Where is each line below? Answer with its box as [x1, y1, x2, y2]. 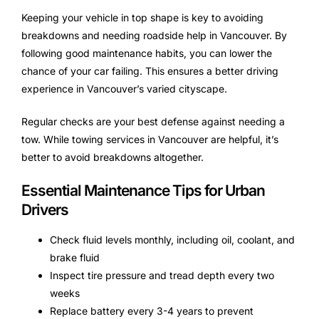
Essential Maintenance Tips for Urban [21, 182, 265, 200]
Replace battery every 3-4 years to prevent [50, 305, 253, 318]
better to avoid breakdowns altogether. [21, 151, 204, 164]
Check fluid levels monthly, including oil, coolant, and [50, 234, 295, 246]
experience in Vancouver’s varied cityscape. [21, 83, 227, 95]
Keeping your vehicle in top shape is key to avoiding [21, 11, 263, 24]
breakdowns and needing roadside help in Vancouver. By [21, 29, 287, 42]
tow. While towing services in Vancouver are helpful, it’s [21, 133, 278, 146]
